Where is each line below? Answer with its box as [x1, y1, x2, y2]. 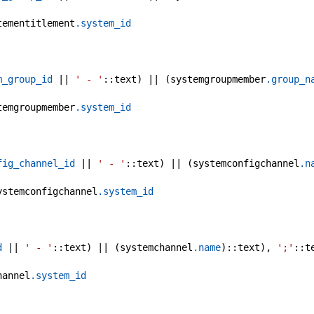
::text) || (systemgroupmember [103, 74, 266, 86]
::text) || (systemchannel [53, 242, 193, 254]
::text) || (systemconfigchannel [125, 158, 299, 170]
